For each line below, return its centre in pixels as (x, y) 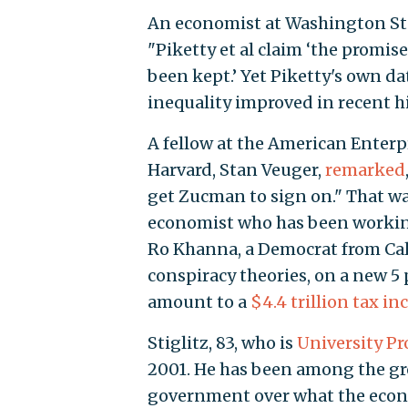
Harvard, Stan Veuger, (236, 169)
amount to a (199, 301)
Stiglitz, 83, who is (222, 342)
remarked (365, 169)
